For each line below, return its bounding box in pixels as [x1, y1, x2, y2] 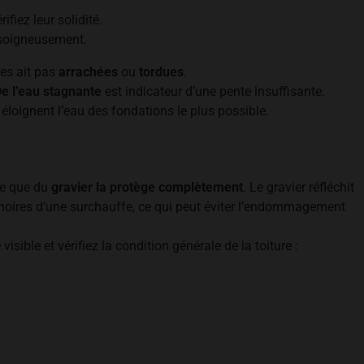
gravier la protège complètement [51, 180, 243, 195]
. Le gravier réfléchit [243, 180, 354, 195]
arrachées [58, 64, 118, 80]
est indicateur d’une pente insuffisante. [102, 84, 325, 99]
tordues [139, 64, 184, 80]
